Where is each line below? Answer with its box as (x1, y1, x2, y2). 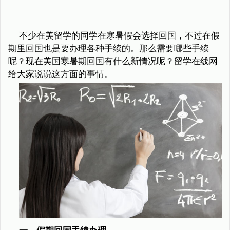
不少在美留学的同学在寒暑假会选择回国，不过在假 (18, 31, 220, 41)
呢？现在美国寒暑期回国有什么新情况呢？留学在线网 (8, 56, 218, 66)
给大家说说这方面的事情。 (8, 69, 113, 79)
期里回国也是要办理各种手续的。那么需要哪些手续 (8, 44, 209, 53)
